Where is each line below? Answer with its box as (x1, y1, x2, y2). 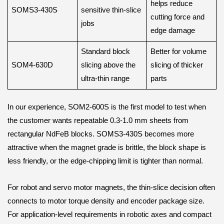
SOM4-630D (11, 61, 53, 69)
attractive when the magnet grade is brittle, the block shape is (7, 143, 206, 152)
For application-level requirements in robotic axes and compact (7, 210, 211, 218)
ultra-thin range (81, 74, 130, 83)
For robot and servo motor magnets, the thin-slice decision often (7, 183, 215, 191)
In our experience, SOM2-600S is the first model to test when (7, 103, 206, 111)
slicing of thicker (150, 61, 203, 69)
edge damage (150, 26, 195, 35)
